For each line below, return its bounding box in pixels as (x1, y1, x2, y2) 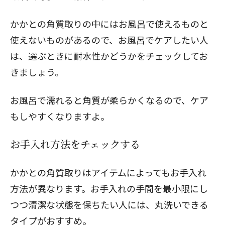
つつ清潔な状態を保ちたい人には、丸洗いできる (10, 198, 208, 211)
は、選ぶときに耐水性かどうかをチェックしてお (10, 49, 208, 62)
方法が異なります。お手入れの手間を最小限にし (10, 182, 208, 195)
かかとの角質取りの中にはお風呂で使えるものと (10, 17, 208, 30)
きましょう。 (10, 65, 64, 78)
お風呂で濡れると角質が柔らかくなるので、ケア (10, 93, 208, 106)
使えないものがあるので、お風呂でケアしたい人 (10, 33, 208, 46)
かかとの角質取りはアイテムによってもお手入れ (10, 166, 206, 179)
